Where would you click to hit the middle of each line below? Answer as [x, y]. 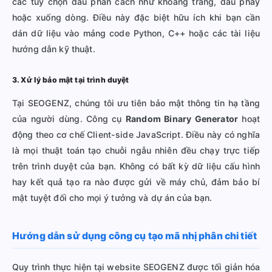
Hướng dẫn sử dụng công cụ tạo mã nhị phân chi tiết [135, 236]
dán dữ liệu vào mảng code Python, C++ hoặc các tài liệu [136, 33]
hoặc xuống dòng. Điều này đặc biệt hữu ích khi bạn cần [136, 17]
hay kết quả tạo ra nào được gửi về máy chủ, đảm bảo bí [136, 182]
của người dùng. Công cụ [69, 118]
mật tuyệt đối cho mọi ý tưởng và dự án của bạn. [112, 197]
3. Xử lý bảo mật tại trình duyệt [71, 80]
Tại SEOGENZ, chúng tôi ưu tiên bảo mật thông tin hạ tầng [136, 103]
